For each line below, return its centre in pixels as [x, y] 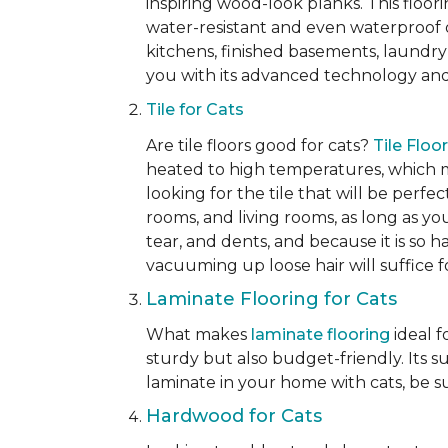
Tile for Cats [197, 109]
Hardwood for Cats [236, 416]
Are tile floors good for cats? [259, 145]
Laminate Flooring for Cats [274, 299]
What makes [198, 334]
